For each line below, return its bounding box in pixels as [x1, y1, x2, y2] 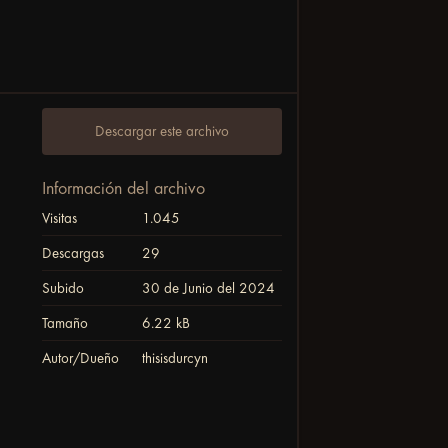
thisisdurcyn [142, 349, 209, 367]
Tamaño [42, 314, 89, 332]
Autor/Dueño [42, 349, 120, 367]
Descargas [42, 244, 105, 262]
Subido [42, 279, 85, 297]
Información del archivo [42, 178, 206, 199]
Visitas [42, 209, 78, 227]
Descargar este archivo [95, 122, 230, 140]
